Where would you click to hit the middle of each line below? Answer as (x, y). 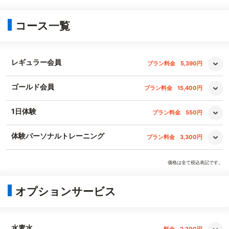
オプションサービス (66, 191)
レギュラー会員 (36, 62)
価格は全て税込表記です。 (195, 162)
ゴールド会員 (33, 87)
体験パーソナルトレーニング (58, 136)
